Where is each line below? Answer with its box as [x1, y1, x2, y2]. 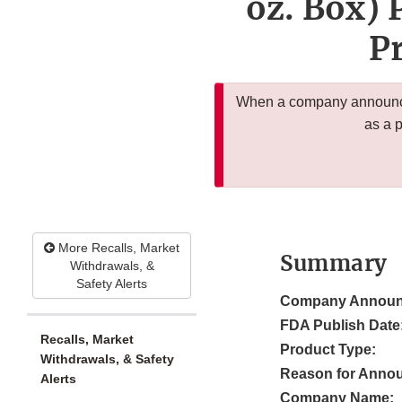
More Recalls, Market [55, 240, 179, 256]
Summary [280, 249, 388, 278]
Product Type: [280, 342, 376, 358]
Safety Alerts [76, 276, 147, 292]
